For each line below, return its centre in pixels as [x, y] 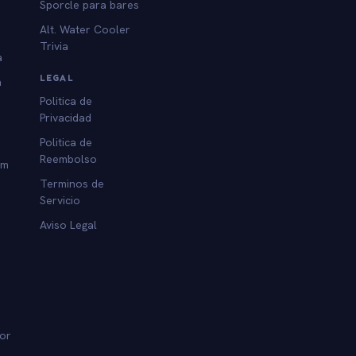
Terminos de [72, 183]
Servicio [60, 200]
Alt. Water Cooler [85, 29]
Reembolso [69, 159]
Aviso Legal [69, 224]
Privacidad [66, 117]
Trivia [54, 46]
